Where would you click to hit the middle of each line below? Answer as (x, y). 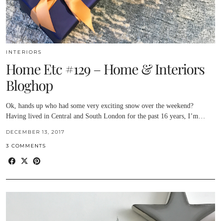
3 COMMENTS (26, 146)
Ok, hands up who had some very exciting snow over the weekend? (100, 106)
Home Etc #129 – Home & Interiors (105, 69)
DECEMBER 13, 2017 (35, 132)
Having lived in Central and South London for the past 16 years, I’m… (106, 116)
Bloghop (29, 85)
